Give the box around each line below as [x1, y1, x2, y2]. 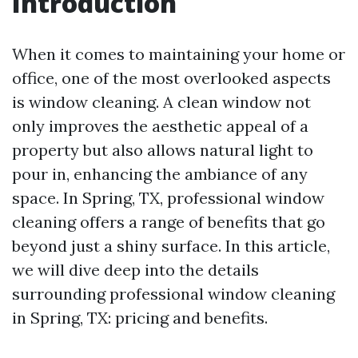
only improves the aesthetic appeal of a [12, 116, 308, 136]
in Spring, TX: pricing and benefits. [12, 308, 268, 328]
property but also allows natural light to [12, 140, 313, 160]
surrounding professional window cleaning [12, 284, 335, 304]
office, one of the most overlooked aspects [12, 68, 331, 88]
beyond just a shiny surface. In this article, [12, 236, 330, 256]
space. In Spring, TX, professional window [12, 188, 324, 208]
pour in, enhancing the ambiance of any [12, 164, 308, 184]
